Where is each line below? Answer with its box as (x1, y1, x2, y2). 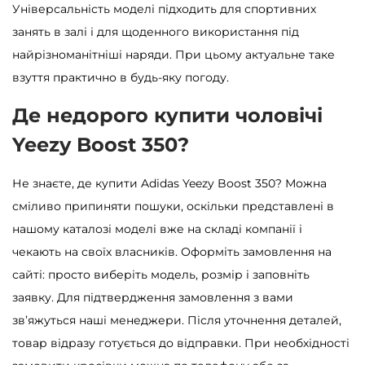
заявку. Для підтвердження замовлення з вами (12, 289, 293, 305)
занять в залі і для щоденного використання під (12, 24, 299, 39)
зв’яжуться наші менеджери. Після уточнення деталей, (12, 312, 341, 328)
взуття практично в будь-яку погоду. (12, 69, 229, 85)
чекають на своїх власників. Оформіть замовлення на (12, 244, 332, 259)
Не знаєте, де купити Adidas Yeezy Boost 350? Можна (12, 175, 327, 191)
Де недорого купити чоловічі (12, 103, 323, 127)
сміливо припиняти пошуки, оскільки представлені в (12, 198, 334, 213)
